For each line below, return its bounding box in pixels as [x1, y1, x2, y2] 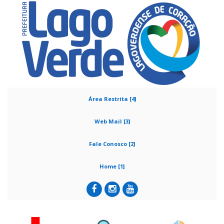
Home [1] [99, 162, 124, 170]
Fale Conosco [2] [89, 140, 135, 147]
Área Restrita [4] [88, 95, 136, 102]
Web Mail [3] [94, 117, 130, 125]
